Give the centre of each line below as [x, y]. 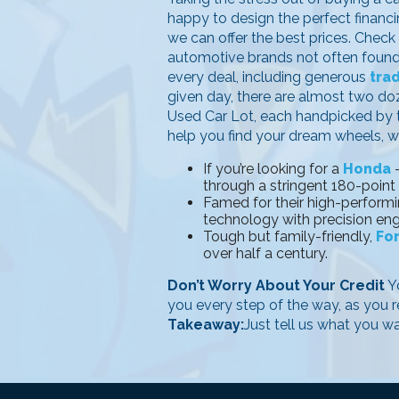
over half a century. [265, 253]
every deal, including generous [269, 77]
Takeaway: [206, 324]
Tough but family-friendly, [289, 236]
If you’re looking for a [273, 168]
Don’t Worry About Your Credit [276, 285]
